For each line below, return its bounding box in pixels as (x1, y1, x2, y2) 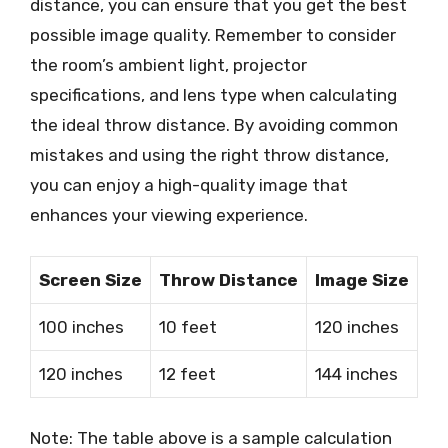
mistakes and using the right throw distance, (30, 145, 389, 165)
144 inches (315, 363, 398, 384)
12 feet (159, 363, 216, 384)
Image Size (315, 269, 409, 290)
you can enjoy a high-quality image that (30, 175, 348, 195)
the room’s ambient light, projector (30, 55, 307, 75)
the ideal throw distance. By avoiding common (30, 115, 398, 135)
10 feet (159, 316, 217, 337)
